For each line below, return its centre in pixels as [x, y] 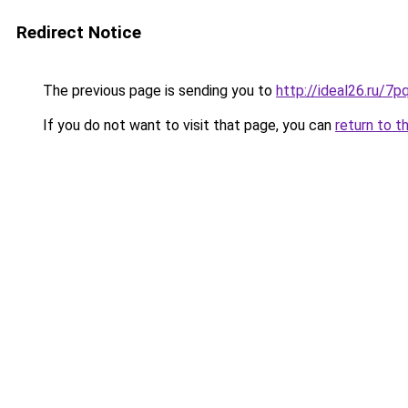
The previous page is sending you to [158, 91]
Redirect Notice [79, 32]
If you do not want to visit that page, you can [187, 125]
